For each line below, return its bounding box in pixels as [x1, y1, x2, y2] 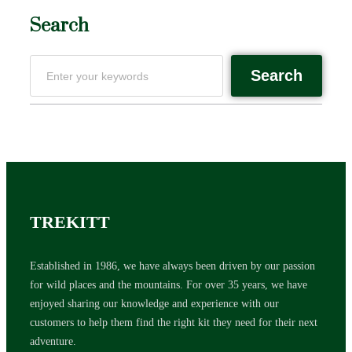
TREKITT [30, 212, 110, 233]
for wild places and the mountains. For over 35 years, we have [30, 278, 307, 291]
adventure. [30, 335, 76, 348]
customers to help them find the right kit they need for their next [30, 316, 317, 329]
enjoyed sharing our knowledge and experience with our [30, 297, 279, 310]
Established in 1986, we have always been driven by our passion [30, 259, 315, 273]
